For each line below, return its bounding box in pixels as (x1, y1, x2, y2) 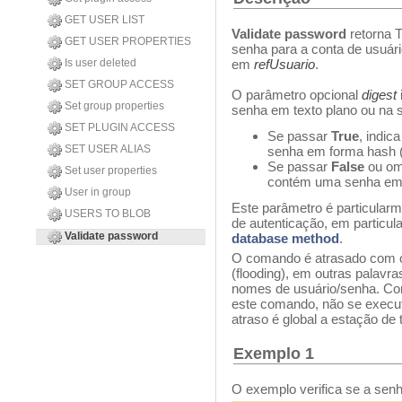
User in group (65, 186, 131, 198)
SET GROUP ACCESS (65, 78, 174, 91)
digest (362, 87, 397, 103)
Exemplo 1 (233, 344, 315, 363)
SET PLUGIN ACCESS (65, 121, 175, 134)
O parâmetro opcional (232, 87, 362, 103)
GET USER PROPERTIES (65, 35, 191, 48)
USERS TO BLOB (65, 207, 151, 220)
